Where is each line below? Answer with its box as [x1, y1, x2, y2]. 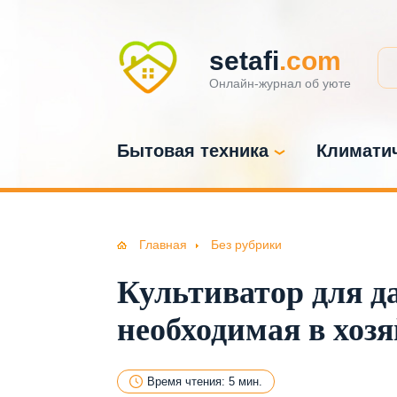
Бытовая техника [117, 141, 269, 161]
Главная [139, 237, 187, 253]
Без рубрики [211, 237, 282, 253]
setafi [209, 45, 279, 75]
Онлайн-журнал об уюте [209, 75, 351, 90]
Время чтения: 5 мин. [147, 375, 262, 389]
